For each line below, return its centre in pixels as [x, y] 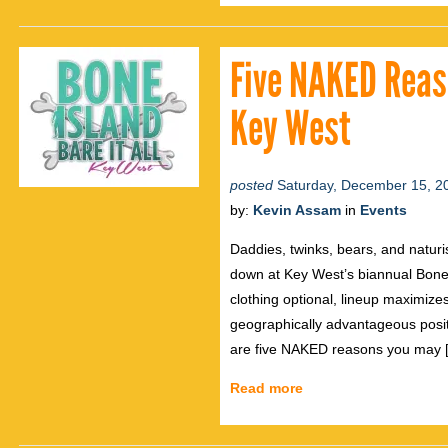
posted [251, 185]
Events [383, 210]
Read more [266, 388]
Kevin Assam [297, 210]
